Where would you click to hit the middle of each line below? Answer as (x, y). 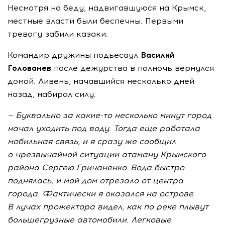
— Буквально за (41, 115)
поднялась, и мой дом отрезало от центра (95, 181)
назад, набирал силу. (52, 94)
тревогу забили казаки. (58, 34)
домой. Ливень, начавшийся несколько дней (101, 81)
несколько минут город (162, 115)
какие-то (94, 115)
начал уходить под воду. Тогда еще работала (104, 128)
